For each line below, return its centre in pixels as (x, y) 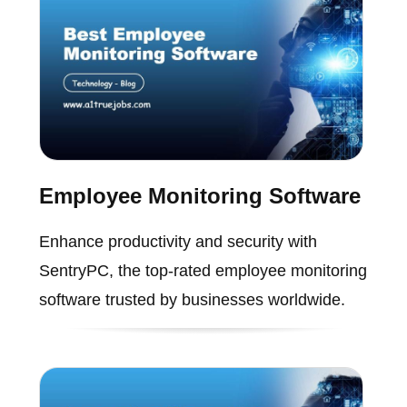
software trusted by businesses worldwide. (192, 299)
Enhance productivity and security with (178, 241)
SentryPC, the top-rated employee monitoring (203, 270)
